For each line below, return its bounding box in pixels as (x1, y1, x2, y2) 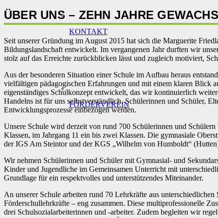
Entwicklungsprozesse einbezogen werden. (4, 105, 136, 114)
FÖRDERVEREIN (69, 100, 129, 109)
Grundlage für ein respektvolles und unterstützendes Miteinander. (4, 173, 203, 182)
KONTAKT (69, 27, 108, 36)
